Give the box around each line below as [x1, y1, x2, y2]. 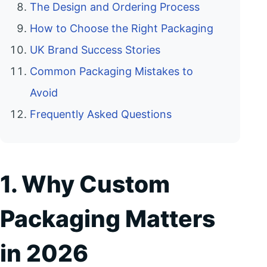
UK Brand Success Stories [30, 44, 160, 57]
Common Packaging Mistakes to [30, 65, 193, 78]
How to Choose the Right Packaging [30, 22, 213, 35]
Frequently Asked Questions [30, 108, 172, 121]
